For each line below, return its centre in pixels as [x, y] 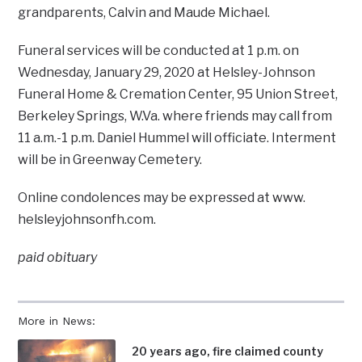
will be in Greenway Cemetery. [110, 160]
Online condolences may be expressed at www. [162, 198]
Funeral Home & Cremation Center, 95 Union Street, [178, 95]
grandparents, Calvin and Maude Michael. [144, 13]
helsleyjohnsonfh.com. [87, 220]
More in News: [57, 321]
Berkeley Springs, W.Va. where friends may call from [175, 116]
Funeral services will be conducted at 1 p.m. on [159, 51]
